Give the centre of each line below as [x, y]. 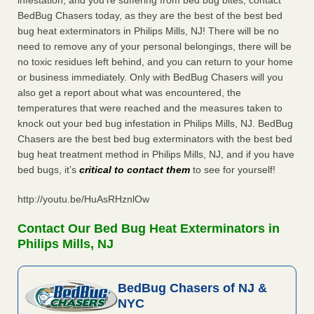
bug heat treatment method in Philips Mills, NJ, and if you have [156, 155]
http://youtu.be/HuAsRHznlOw [83, 199]
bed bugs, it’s [48, 170]
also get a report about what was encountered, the [129, 93]
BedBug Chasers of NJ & [192, 288]
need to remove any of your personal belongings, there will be [155, 47]
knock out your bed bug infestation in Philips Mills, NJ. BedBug [155, 124]
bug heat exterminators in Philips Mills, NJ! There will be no [148, 31]
